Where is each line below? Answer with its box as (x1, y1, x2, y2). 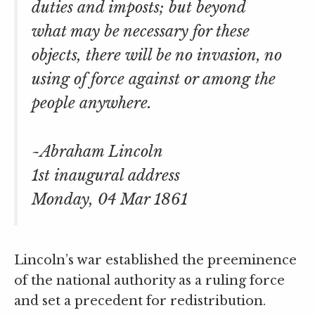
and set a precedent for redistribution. (14, 293, 266, 309)
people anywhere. (32, 94, 152, 113)
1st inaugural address (32, 166, 180, 186)
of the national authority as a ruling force (14, 273, 285, 289)
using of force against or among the (32, 70, 276, 89)
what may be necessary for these (32, 22, 250, 41)
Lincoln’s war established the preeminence (14, 252, 297, 269)
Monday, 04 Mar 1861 (32, 190, 188, 210)
